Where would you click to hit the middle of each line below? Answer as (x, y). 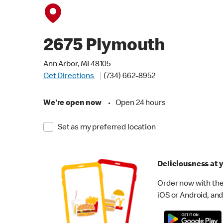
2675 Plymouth (105, 47)
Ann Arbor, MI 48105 (77, 65)
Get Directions (69, 77)
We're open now (72, 104)
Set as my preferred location (107, 128)
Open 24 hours (140, 104)
